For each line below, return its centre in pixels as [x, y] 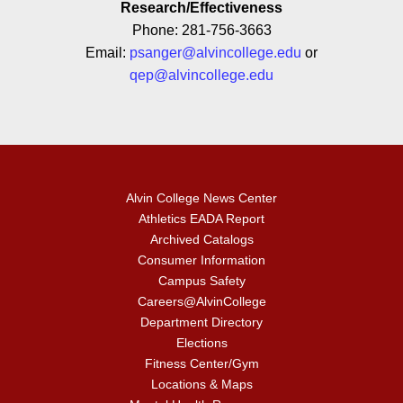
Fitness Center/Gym [201, 363]
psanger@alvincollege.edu [215, 53]
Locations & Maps [201, 384]
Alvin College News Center [201, 198]
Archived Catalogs [201, 239]
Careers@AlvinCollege [201, 301]
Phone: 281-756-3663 [201, 30]
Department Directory [201, 322]
